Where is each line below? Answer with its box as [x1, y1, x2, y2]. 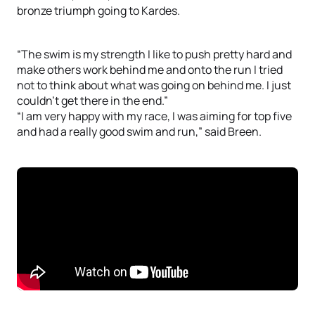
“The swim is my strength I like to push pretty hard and [17, 46, 292, 62]
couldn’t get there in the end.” [17, 93, 168, 108]
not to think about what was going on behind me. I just [17, 77, 291, 93]
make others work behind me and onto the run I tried [17, 62, 283, 77]
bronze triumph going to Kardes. [17, 3, 180, 18]
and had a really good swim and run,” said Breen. [17, 124, 262, 139]
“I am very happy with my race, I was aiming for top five [17, 108, 292, 124]
